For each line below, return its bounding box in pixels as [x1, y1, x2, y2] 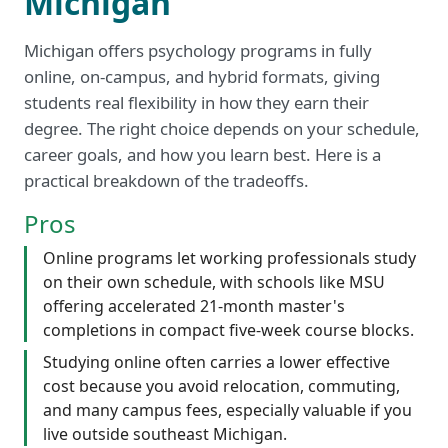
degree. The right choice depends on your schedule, [24, 116, 420, 140]
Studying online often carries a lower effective [43, 350, 390, 373]
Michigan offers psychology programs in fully [24, 38, 372, 62]
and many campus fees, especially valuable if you [43, 398, 412, 421]
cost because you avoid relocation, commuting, [43, 374, 400, 397]
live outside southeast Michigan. [43, 422, 287, 445]
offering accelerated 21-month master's [43, 294, 345, 317]
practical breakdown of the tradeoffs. [24, 168, 309, 192]
